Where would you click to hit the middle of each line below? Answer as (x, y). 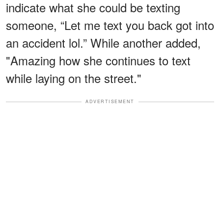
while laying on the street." (74, 78)
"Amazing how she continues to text (98, 60)
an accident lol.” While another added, (103, 43)
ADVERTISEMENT (110, 102)
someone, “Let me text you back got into (110, 25)
